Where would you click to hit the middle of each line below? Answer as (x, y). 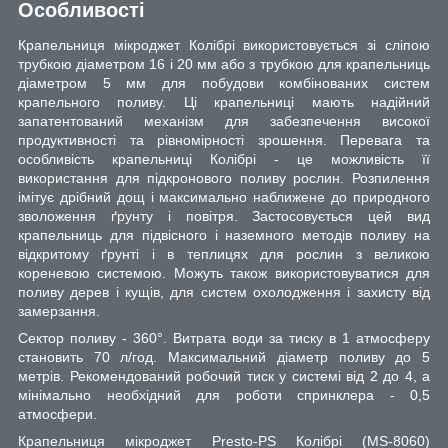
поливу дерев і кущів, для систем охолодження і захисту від (224, 292)
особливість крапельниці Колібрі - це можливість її (224, 159)
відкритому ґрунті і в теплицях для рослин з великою (224, 254)
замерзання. (59, 311)
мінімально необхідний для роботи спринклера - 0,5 (224, 395)
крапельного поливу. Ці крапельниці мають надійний (224, 102)
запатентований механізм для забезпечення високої (224, 121)
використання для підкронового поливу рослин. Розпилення (224, 178)
